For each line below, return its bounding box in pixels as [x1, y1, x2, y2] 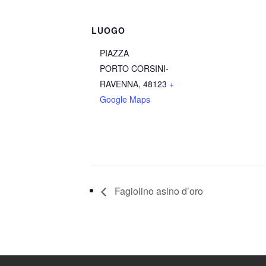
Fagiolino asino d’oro [112, 184, 204, 198]
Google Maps [100, 93, 151, 105]
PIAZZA [100, 46, 129, 59]
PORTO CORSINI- [100, 62, 169, 74]
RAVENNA [100, 77, 139, 90]
